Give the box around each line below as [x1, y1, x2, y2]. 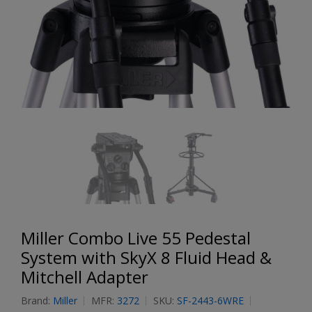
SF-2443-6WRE [177, 294, 244, 307]
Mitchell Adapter [21, 265, 148, 288]
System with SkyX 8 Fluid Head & [21, 246, 272, 269]
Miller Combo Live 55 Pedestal [21, 226, 251, 249]
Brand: [21, 294, 53, 307]
